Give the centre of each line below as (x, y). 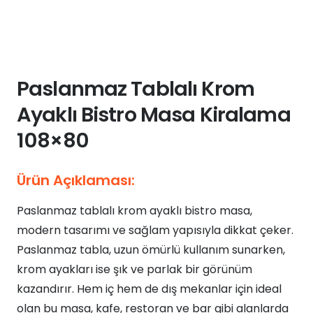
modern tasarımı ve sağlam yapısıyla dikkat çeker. (155, 230)
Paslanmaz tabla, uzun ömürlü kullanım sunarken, (151, 250)
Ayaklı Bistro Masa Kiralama (154, 115)
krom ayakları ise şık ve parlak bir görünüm (134, 269)
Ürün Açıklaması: (76, 180)
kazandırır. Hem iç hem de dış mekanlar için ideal (149, 289)
